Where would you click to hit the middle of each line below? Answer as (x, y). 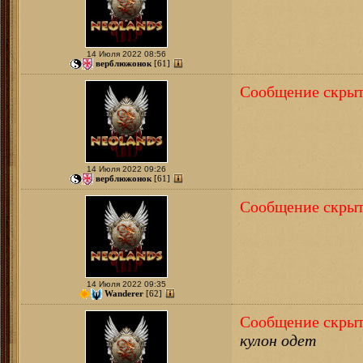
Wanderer (124, 293)
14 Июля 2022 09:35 (126, 284)
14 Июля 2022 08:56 (126, 54)
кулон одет (278, 340)
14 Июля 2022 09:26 (126, 169)
